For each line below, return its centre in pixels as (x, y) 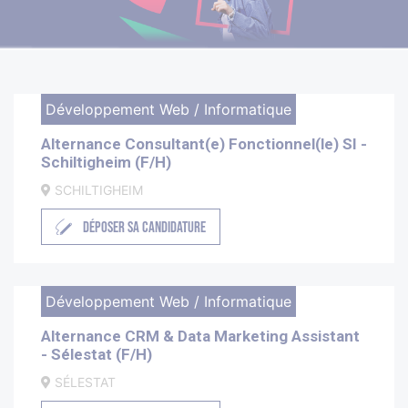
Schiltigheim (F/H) (106, 163)
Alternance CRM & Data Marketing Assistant (200, 337)
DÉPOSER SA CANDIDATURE (144, 228)
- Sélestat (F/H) (97, 355)
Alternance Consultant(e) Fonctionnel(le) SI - (204, 144)
